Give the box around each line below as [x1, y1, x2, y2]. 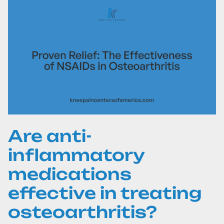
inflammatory [8, 145, 144, 165]
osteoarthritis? [8, 202, 157, 222]
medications [8, 164, 131, 184]
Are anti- [8, 126, 92, 146]
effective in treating [8, 183, 201, 203]
